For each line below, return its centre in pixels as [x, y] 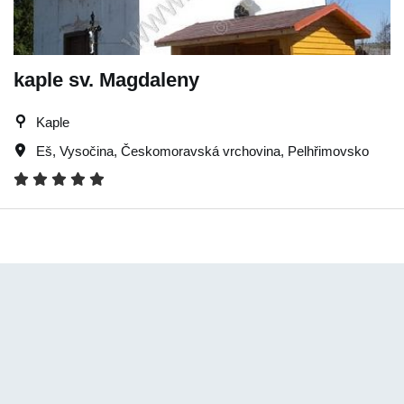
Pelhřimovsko [328, 151]
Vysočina [87, 151]
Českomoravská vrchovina [201, 151]
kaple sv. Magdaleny [106, 80]
